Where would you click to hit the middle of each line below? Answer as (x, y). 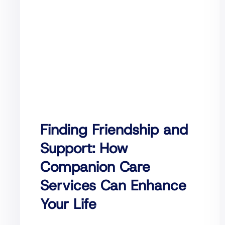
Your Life (68, 204)
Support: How (84, 148)
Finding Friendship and (114, 130)
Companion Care (95, 167)
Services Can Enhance (113, 186)
